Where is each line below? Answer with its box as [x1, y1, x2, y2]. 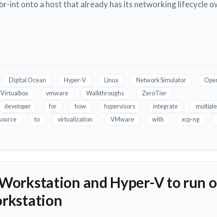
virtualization [58, 116, 93, 124]
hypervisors [104, 103, 135, 110]
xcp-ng [182, 116, 200, 124]
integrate [153, 103, 178, 110]
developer [4, 103, 31, 110]
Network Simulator [136, 77, 186, 84]
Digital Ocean [9, 77, 46, 84]
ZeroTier [142, 90, 167, 97]
